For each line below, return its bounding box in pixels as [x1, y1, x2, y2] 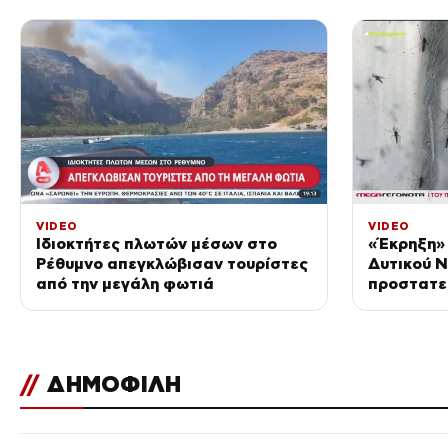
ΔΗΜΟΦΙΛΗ [41, 371, 182, 396]
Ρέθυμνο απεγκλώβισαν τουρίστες [36, 254, 308, 272]
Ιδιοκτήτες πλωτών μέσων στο [36, 234, 277, 252]
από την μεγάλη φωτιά [36, 274, 214, 292]
